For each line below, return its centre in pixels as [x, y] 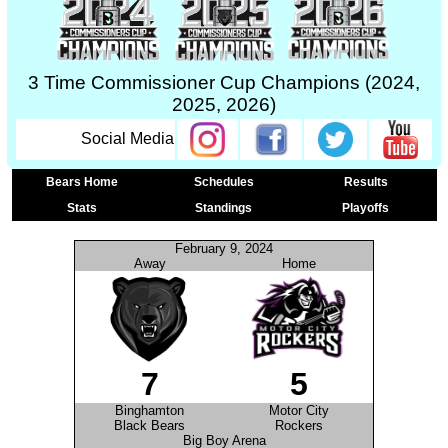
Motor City [298, 410]
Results [365, 182]
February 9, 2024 [224, 248]
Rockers [298, 425]
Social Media [127, 138]
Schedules [223, 182]
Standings [223, 208]
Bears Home [82, 182]
